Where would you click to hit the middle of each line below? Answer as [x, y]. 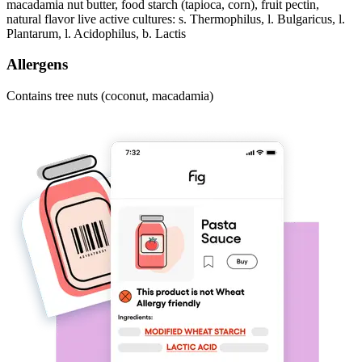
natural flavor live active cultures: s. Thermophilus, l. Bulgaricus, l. [176, 19]
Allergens [37, 65]
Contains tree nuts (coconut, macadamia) [110, 96]
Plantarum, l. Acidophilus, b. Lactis [96, 33]
